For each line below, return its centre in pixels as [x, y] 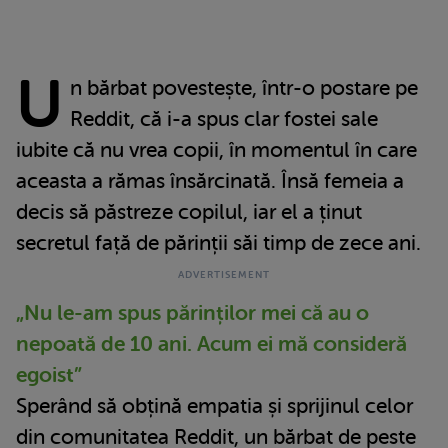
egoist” [49, 374]
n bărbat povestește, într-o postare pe [243, 87]
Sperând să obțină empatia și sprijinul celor [214, 405]
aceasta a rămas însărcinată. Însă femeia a [210, 180]
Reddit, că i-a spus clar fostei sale [223, 118]
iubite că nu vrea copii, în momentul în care [216, 149]
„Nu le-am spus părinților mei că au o [192, 312]
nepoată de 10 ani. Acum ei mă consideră [211, 343]
